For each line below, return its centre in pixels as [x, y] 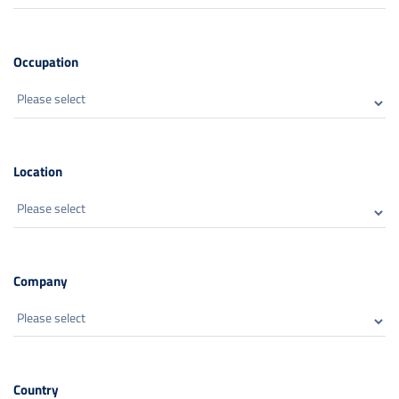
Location [38, 171]
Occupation [46, 62]
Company [41, 281]
